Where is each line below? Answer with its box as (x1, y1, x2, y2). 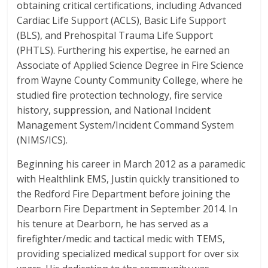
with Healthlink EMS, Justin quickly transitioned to (17, 172, 240, 185)
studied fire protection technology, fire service (17, 89, 223, 102)
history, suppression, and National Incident (17, 103, 211, 117)
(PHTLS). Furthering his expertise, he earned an (17, 44, 230, 57)
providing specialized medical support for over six (17, 247, 239, 260)
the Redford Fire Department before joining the (17, 187, 231, 200)
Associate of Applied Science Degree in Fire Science (17, 59, 244, 72)
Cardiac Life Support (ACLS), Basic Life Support (17, 14, 227, 27)
